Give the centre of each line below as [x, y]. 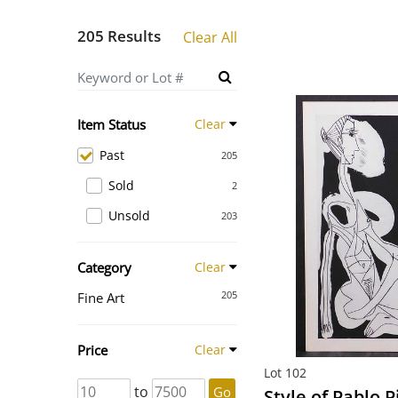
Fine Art [101, 298]
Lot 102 [285, 373]
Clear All [210, 37]
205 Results [119, 36]
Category [104, 267]
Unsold [129, 215]
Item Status [111, 124]
